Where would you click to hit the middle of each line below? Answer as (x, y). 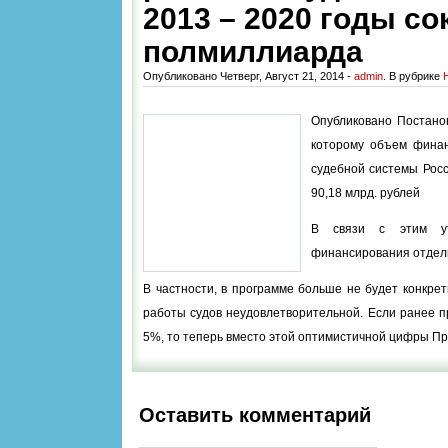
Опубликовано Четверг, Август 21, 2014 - (248, 76)
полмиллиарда (253, 51)
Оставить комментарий (254, 415)
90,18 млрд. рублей (365, 193)
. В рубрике (413, 76)
